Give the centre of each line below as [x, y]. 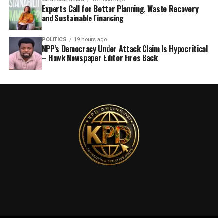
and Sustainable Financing [82, 18]
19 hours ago [90, 39]
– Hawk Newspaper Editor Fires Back [100, 58]
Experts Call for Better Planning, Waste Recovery [120, 9]
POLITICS [54, 39]
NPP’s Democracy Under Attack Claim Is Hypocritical [125, 48]
